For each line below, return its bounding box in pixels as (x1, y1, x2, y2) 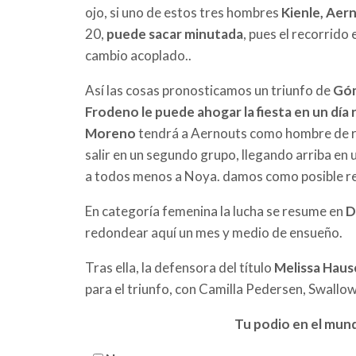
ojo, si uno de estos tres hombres (85, 3, 281, 21)
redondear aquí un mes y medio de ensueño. (85, 223, 342, 241)
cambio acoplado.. (85, 46, 192, 64)
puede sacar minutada (106, 25, 243, 42)
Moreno (85, 124, 136, 141)
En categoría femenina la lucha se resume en (85, 202, 346, 219)
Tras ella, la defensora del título (85, 258, 274, 276)
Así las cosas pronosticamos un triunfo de (85, 81, 333, 99)
